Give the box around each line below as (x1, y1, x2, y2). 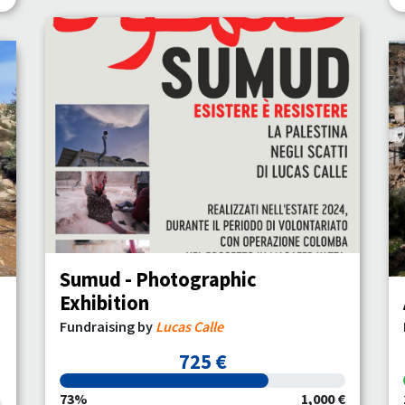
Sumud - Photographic (60, 267, 257, 292)
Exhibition (60, 290, 149, 316)
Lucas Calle (155, 317, 223, 335)
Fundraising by (60, 317, 155, 335)
